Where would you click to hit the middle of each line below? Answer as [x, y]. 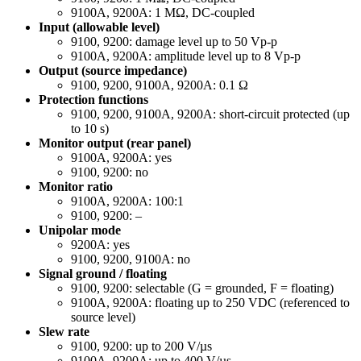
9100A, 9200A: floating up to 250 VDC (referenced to [210, 303]
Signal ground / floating [103, 274]
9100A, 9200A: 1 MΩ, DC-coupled [163, 13]
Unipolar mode [80, 230]
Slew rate [64, 332]
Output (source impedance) [113, 71]
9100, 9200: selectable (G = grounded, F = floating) [202, 288]
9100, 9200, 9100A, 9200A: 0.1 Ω [160, 85]
